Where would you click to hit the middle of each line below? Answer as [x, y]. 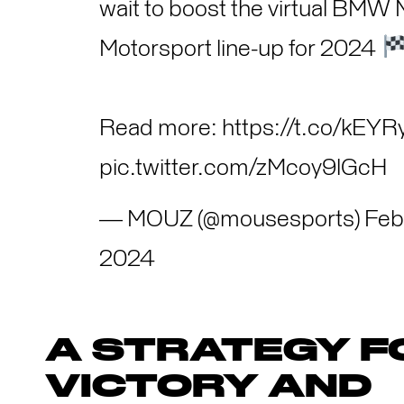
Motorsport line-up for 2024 [240, 49]
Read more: [161, 129]
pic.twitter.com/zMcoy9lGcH [243, 168]
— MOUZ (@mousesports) [232, 220]
